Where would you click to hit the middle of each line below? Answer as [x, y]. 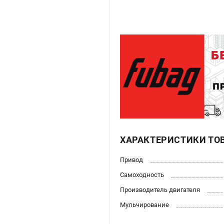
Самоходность [142, 175]
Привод [131, 160]
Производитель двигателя [160, 190]
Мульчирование [144, 205]
